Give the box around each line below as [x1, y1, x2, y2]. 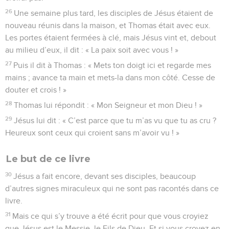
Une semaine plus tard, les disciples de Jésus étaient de [14, 9, 214, 17]
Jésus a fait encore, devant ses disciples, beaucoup [13, 172, 196, 180]
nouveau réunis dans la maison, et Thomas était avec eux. [5, 21, 211, 30]
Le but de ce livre [6, 153, 90, 165]
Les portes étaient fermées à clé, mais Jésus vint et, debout [5, 33, 216, 42]
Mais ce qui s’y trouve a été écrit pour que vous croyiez [12, 212, 209, 220]
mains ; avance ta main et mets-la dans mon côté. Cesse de [5, 73, 215, 82]
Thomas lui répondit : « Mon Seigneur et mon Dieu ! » [14, 101, 203, 109]
